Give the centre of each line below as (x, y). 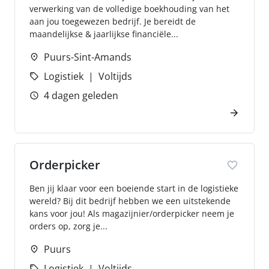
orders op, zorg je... (68, 226)
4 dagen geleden (81, 95)
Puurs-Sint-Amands (88, 57)
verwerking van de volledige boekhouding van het (129, 9)
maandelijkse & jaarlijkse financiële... (104, 34)
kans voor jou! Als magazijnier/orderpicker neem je (132, 213)
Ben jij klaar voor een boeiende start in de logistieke (134, 188)
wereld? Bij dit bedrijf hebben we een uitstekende (130, 201)
